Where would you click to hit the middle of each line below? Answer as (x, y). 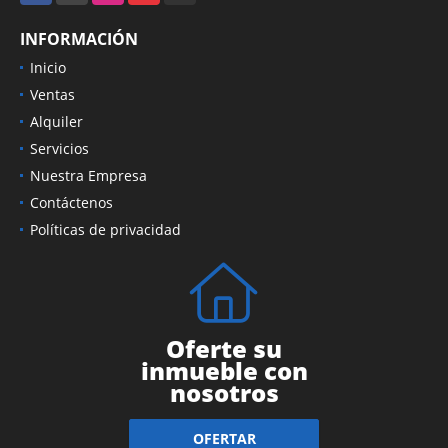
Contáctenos (71, 202)
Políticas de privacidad (105, 229)
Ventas (52, 94)
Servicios (59, 148)
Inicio (48, 67)
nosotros (224, 392)
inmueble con (224, 370)
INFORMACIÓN (79, 38)
